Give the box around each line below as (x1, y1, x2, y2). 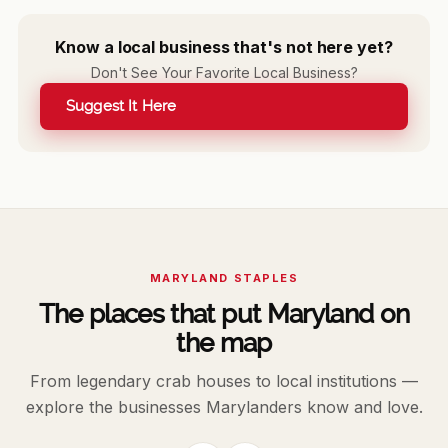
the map (176, 328, 272, 359)
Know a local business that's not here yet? (55, 37, 393, 58)
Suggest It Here (65, 97, 177, 116)
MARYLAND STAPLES (149, 271, 299, 286)
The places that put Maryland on (38, 299, 410, 330)
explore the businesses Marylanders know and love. (25, 397, 423, 418)
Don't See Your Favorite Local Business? (90, 64, 358, 82)
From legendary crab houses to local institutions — (30, 371, 418, 392)
